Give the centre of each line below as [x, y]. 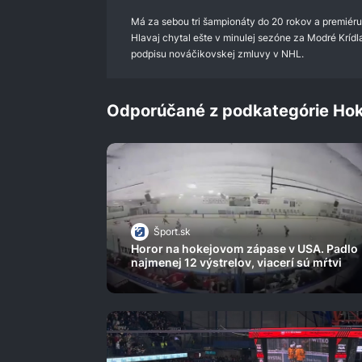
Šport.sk [172, 232]
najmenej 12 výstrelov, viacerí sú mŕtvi [236, 263]
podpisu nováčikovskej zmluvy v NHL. [217, 54]
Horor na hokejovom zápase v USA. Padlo [244, 249]
